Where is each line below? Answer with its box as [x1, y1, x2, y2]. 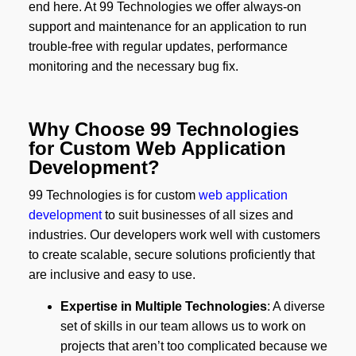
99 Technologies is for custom [28, 188, 199, 203]
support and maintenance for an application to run [28, 20, 307, 34]
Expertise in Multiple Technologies [60, 300, 267, 314]
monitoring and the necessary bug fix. [28, 60, 238, 74]
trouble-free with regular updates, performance [28, 40, 288, 54]
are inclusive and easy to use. [28, 268, 195, 282]
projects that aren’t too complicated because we [60, 339, 327, 354]
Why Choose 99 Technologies [28, 118, 299, 141]
